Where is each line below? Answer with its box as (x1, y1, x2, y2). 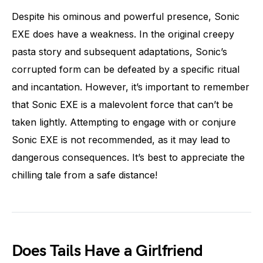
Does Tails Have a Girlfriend (12, 241, 203, 261)
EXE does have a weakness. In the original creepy (12, 28, 234, 40)
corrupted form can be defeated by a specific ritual (12, 63, 240, 75)
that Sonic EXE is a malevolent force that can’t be (12, 98, 233, 110)
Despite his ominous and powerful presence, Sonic (12, 10, 240, 22)
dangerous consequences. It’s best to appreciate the (12, 151, 245, 163)
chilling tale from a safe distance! (12, 168, 157, 181)
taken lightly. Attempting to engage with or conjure (12, 116, 236, 128)
